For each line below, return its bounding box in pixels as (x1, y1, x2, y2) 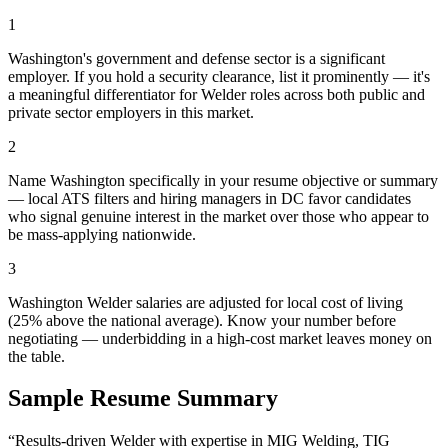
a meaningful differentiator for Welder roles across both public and (8, 85, 425, 103)
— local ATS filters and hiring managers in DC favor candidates (8, 189, 411, 207)
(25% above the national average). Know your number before (8, 311, 396, 329)
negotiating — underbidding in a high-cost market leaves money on (8, 329, 432, 347)
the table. (8, 347, 65, 365)
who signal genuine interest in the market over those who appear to (8, 207, 429, 225)
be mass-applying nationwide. (8, 225, 196, 243)
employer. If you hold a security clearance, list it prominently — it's (8, 67, 430, 85)
